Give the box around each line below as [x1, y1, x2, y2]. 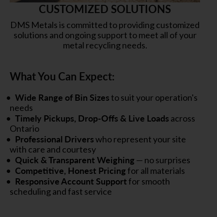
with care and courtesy [10, 143, 96, 155]
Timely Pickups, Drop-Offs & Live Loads [15, 111, 169, 124]
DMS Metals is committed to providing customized [10, 19, 200, 30]
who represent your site [94, 133, 186, 144]
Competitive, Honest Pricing [15, 164, 126, 176]
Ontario [10, 123, 39, 134]
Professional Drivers [15, 132, 94, 145]
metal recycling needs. [62, 39, 147, 50]
